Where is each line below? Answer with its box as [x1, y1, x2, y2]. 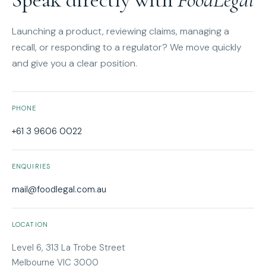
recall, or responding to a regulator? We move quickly [12, 40, 242, 53]
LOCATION [12, 220, 48, 229]
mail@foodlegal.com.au [12, 183, 106, 195]
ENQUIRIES [12, 161, 50, 170]
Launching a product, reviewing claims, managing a [12, 24, 229, 37]
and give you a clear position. [12, 56, 137, 69]
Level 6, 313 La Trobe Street [12, 241, 125, 254]
